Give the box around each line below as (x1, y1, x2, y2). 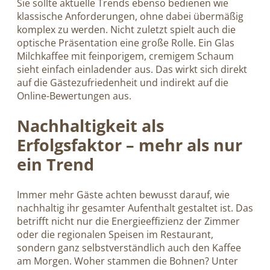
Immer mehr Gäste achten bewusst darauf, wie (17, 187, 230, 201)
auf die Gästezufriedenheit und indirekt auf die (17, 76, 228, 90)
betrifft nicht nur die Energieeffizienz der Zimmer (17, 214, 240, 228)
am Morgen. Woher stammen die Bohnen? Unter (17, 254, 238, 268)
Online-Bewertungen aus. (17, 89, 131, 103)
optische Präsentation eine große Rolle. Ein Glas (17, 36, 234, 50)
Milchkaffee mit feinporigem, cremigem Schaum (17, 49, 234, 63)
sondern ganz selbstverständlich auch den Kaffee (17, 240, 241, 254)
